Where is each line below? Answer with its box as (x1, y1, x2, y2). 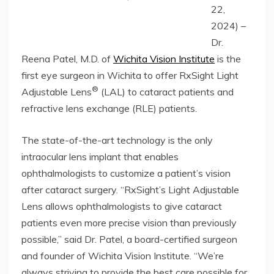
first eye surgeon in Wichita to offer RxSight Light (21, 68, 239, 81)
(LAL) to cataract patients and (98, 85, 234, 98)
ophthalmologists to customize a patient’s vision (21, 166, 231, 179)
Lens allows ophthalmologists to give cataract (21, 199, 222, 212)
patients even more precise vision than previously (21, 216, 237, 229)
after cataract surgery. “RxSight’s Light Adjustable (21, 183, 239, 196)
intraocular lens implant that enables (21, 150, 179, 163)
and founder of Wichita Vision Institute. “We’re (21, 249, 224, 262)
